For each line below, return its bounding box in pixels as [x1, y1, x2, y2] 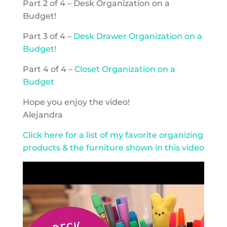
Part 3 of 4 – [22, 31, 73, 41]
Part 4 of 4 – [22, 64, 74, 74]
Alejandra [22, 110, 63, 120]
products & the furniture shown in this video [22, 143, 204, 153]
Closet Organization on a [74, 64, 175, 74]
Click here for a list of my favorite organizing [22, 130, 203, 140]
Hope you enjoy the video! [22, 97, 130, 107]
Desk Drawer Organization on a [73, 31, 202, 41]
